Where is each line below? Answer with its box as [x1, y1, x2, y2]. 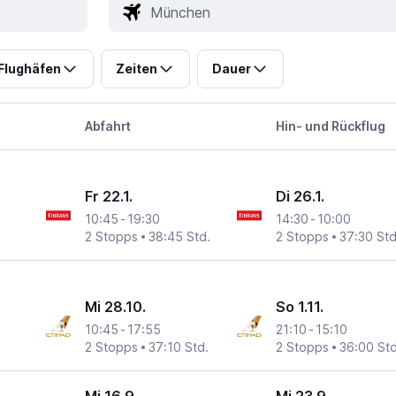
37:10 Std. [148, 339, 209, 355]
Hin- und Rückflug [276, 118, 386, 134]
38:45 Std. [148, 229, 211, 245]
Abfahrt [84, 118, 131, 134]
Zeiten [115, 61, 157, 77]
